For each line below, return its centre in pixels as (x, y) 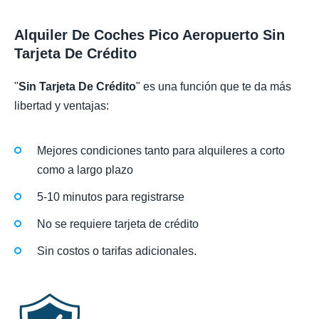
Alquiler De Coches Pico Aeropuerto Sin (150, 35)
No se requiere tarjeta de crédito (118, 224)
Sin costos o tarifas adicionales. (117, 251)
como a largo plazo (85, 169)
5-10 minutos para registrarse (111, 197)
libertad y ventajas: (62, 106)
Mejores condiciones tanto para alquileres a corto (161, 150)
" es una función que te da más (214, 87)
